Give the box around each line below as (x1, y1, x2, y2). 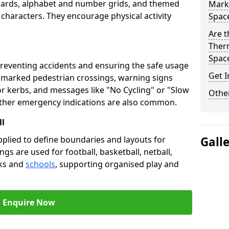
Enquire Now (2, 197, 55, 208)
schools (26, 158, 55, 170)
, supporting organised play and (55, 158, 179, 170)
